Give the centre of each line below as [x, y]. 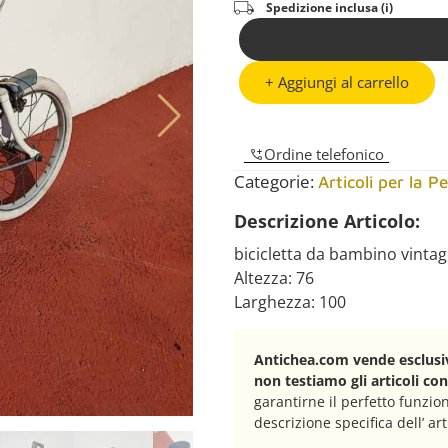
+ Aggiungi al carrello [337, 82]
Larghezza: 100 [290, 302]
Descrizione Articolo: [327, 221]
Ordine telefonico [324, 154]
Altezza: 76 [274, 278]
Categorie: [276, 182]
